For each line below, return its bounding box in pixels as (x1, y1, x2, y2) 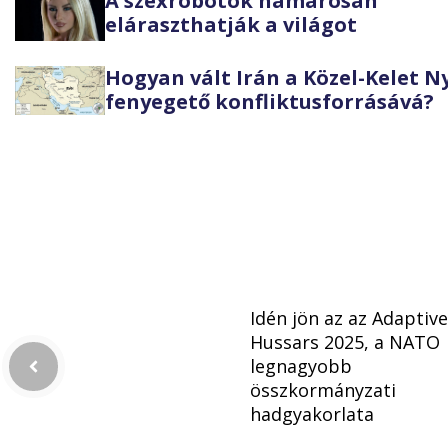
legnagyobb (250, 354, 352, 379)
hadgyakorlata (250, 402, 374, 427)
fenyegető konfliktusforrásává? (105, 88, 434, 116)
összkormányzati (250, 378, 396, 403)
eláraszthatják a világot (105, 11, 357, 39)
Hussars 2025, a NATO (250, 330, 440, 355)
